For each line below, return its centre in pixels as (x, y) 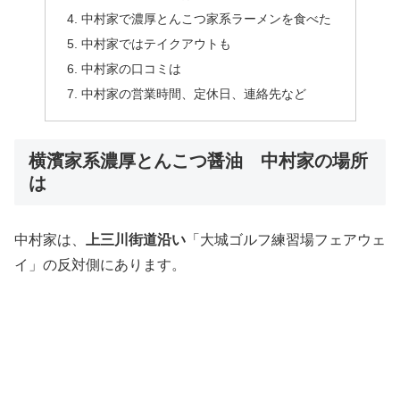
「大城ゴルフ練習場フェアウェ (286, 240)
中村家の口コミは (131, 68)
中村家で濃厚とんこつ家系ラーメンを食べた (206, 18)
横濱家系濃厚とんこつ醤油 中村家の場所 (198, 160)
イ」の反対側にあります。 (100, 265)
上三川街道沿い (136, 240)
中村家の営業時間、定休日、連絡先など (193, 93)
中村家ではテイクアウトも (156, 43)
